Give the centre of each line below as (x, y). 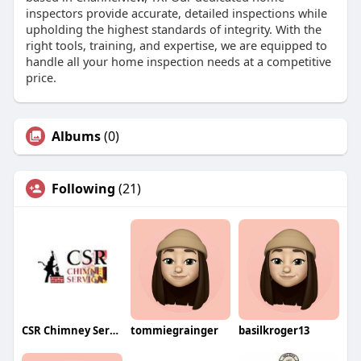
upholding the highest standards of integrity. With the (173, 29)
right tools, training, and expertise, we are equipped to (176, 46)
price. (41, 78)
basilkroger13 (274, 331)
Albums (76, 137)
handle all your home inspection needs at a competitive (178, 62)
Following (83, 189)
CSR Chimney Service (114, 331)
